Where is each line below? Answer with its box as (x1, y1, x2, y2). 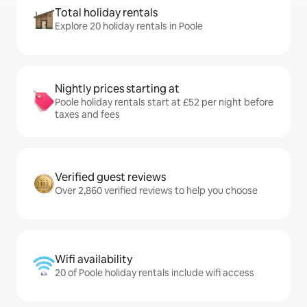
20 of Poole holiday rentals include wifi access (55, 267, 254, 279)
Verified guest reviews (55, 170, 166, 184)
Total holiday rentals (55, 5, 158, 20)
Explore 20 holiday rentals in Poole (55, 20, 203, 32)
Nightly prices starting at (55, 82, 180, 96)
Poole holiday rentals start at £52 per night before (55, 96, 273, 108)
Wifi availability (55, 252, 132, 267)
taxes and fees (55, 108, 120, 121)
